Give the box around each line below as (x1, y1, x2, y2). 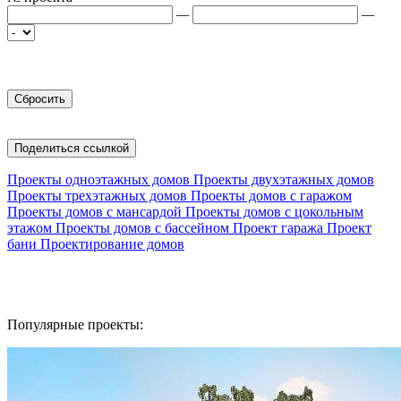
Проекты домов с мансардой (7, 204, 182, 219)
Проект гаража (233, 220, 323, 235)
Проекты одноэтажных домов (7, 172, 190, 187)
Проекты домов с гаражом (191, 188, 352, 203)
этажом (7, 220, 52, 235)
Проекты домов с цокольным (185, 204, 363, 219)
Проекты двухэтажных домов (193, 172, 374, 187)
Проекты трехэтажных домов (7, 188, 187, 203)
